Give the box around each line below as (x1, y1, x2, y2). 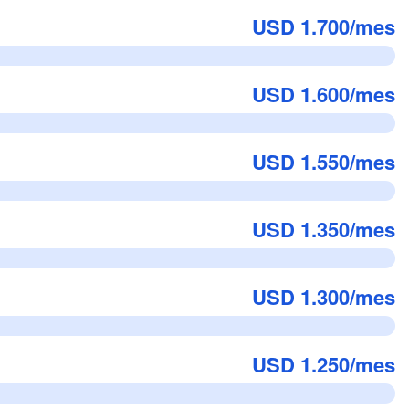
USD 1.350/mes (252, 215, 395, 244)
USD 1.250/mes (252, 350, 395, 379)
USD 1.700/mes (252, 12, 395, 41)
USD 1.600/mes (252, 79, 395, 109)
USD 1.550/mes (252, 147, 395, 176)
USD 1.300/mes (252, 282, 395, 311)
